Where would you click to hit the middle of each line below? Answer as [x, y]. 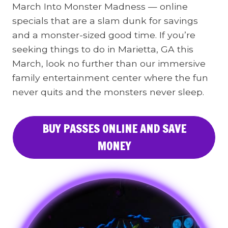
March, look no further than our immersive [109, 63]
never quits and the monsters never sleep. [108, 92]
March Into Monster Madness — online [100, 6]
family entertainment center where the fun [110, 78]
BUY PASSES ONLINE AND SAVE [114, 129]
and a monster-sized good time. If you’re [104, 35]
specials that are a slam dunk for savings [105, 21]
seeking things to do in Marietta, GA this [103, 49]
